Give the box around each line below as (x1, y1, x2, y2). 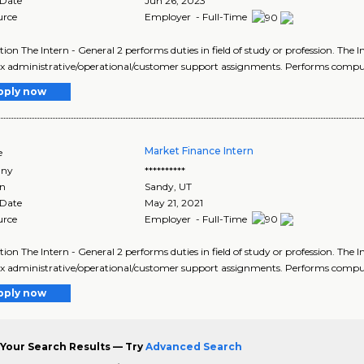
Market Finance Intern (145, 144, 254, 157)
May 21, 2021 (145, 196, 204, 209)
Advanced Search (145, 340, 242, 353)
